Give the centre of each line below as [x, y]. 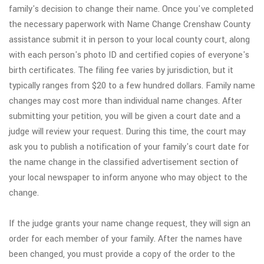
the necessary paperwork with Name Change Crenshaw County [130, 24]
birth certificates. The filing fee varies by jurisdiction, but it [121, 70]
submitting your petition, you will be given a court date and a [125, 116]
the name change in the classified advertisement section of [124, 162]
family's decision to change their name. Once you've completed [131, 9]
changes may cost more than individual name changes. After [126, 101]
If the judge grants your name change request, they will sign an [130, 223]
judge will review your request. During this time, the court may [127, 131]
